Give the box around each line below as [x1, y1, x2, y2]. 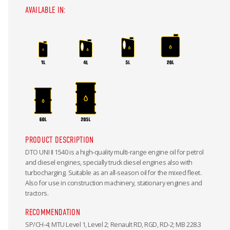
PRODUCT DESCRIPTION [25, 135, 94, 145]
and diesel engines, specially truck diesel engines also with [25, 158, 193, 167]
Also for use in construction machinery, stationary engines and [25, 179, 202, 188]
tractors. [25, 189, 49, 198]
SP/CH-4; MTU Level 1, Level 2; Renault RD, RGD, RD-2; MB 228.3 [25, 220, 201, 229]
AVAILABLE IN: [25, 5, 66, 15]
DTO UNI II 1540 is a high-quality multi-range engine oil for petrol [25, 148, 204, 157]
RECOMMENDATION [25, 207, 80, 217]
